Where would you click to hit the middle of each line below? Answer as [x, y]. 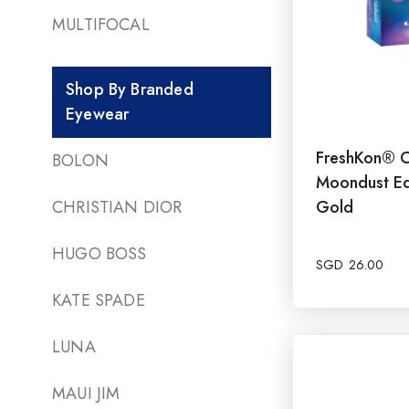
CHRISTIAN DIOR [117, 207]
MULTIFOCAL [101, 24]
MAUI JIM [86, 393]
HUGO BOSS [100, 253]
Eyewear [98, 114]
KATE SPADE [99, 300]
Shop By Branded [130, 89]
